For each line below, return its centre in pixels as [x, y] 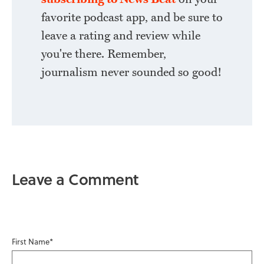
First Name [31, 241]
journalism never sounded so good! [131, 72]
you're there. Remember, [104, 54]
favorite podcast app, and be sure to [132, 18]
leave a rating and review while [121, 36]
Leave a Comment [75, 179]
